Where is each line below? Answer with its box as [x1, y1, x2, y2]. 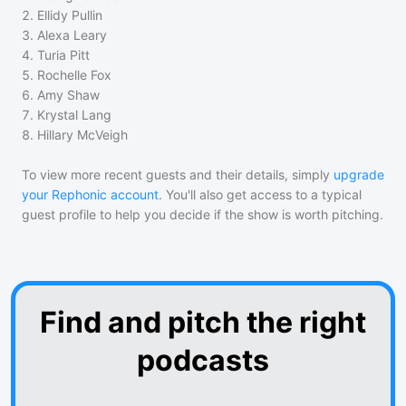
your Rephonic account [22, 187, 159, 202]
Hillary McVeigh [37, 127, 128, 142]
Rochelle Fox [37, 67, 111, 82]
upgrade [333, 167, 384, 182]
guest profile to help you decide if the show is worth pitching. [22, 207, 383, 222]
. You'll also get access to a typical [159, 187, 362, 202]
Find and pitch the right [40, 304, 366, 340]
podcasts [137, 343, 269, 378]
